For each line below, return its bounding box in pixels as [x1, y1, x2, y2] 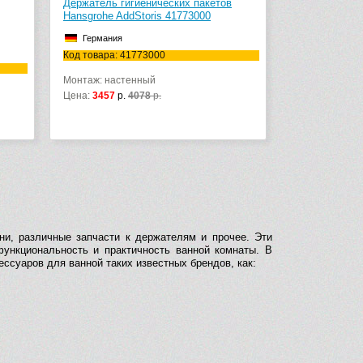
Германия [83, 33, 122, 44]
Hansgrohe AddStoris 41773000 [63, 10, 211, 23]
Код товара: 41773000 [63, 49, 165, 62]
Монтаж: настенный [63, 75, 156, 87]
